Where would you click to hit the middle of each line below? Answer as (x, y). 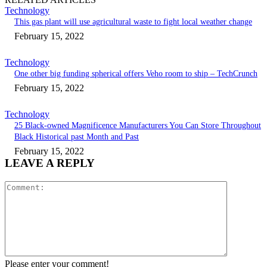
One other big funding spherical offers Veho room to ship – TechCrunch (136, 74)
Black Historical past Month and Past (77, 137)
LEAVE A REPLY (50, 163)
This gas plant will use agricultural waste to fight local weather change (133, 22)
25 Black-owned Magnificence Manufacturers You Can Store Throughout (138, 126)
